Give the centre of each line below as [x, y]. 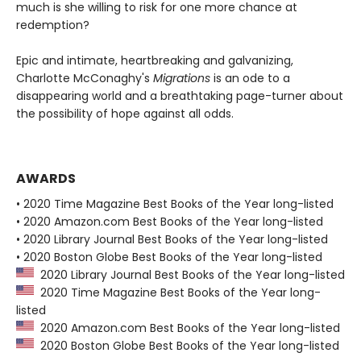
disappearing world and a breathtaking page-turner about [180, 95]
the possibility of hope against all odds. [125, 113]
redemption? [53, 25]
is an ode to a [252, 78]
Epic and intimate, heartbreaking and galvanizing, [155, 60]
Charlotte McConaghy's [85, 78]
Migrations [183, 78]
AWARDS [46, 178]
